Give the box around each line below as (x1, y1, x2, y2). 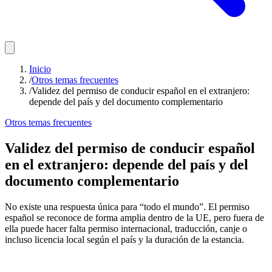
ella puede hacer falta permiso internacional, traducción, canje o (5, 223, 247, 234)
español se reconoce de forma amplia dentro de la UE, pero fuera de (5, 212, 264, 223)
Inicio (29, 64, 51, 74)
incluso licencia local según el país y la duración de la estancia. (5, 234, 244, 245)
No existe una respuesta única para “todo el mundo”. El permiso (5, 201, 250, 212)
